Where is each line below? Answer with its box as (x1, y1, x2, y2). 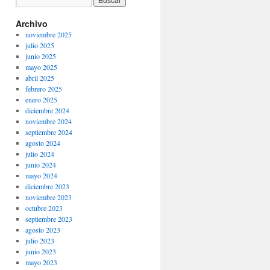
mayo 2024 (25, 171, 57, 180)
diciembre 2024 (25, 105, 69, 115)
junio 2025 (25, 51, 56, 61)
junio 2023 (25, 246, 56, 256)
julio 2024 (25, 149, 54, 159)
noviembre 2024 (25, 116, 72, 126)
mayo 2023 (25, 257, 57, 267)
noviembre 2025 (25, 30, 72, 39)
